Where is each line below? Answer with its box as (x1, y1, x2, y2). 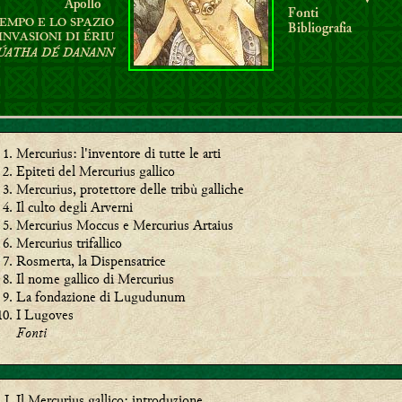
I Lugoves (15, 305, 74, 324)
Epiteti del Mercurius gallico (15, 162, 175, 180)
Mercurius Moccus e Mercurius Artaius (15, 215, 233, 234)
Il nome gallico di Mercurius (15, 269, 174, 288)
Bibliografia (288, 23, 352, 35)
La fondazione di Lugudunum (15, 287, 186, 306)
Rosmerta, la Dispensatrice (15, 251, 166, 270)
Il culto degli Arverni (15, 197, 133, 216)
